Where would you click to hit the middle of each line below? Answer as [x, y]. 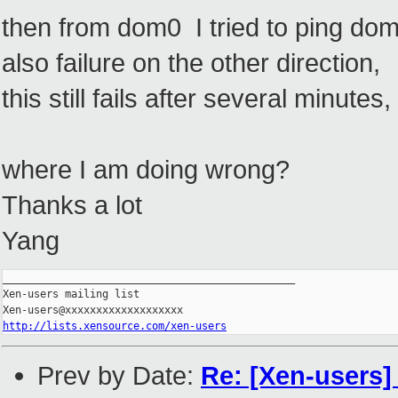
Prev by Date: [119, 376]
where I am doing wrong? [146, 170]
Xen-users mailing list [71, 295]
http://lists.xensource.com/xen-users [115, 326]
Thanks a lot [72, 205]
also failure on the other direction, [191, 63]
